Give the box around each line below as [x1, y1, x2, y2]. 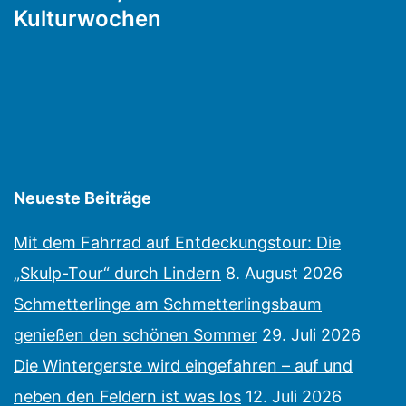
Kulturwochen [14, 5, 161, 33]
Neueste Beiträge [14, 188, 151, 208]
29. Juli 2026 [262, 325, 361, 345]
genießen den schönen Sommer [14, 325, 257, 345]
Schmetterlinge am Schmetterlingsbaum [14, 295, 322, 314]
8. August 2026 [226, 264, 343, 284]
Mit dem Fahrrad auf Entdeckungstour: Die [14, 233, 341, 253]
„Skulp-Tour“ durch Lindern [14, 264, 221, 284]
